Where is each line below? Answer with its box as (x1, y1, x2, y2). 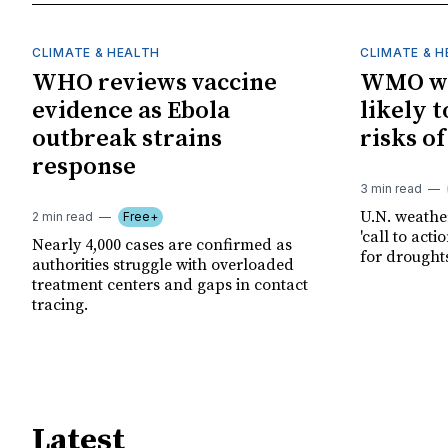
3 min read (360, 180, 422, 196)
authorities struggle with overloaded (32, 254, 294, 275)
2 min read (32, 208, 93, 224)
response (32, 151, 136, 182)
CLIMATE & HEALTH (32, 44, 161, 60)
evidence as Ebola (32, 95, 230, 126)
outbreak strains (32, 123, 222, 154)
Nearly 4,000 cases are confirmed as (32, 234, 292, 255)
